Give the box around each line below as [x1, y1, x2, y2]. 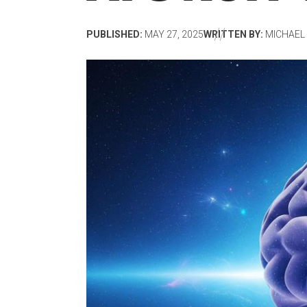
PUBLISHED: [86, 29, 143, 40]
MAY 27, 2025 [143, 29, 204, 40]
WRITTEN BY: [204, 29, 263, 40]
